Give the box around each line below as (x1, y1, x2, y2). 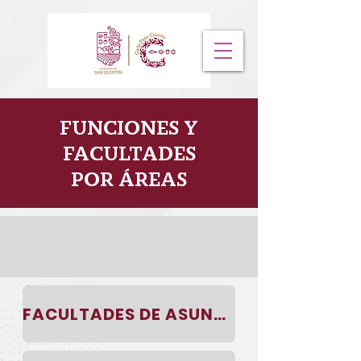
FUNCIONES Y (60, 117, 198, 139)
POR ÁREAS (71, 168, 187, 191)
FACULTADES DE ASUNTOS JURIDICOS (214, 302, 226, 326)
